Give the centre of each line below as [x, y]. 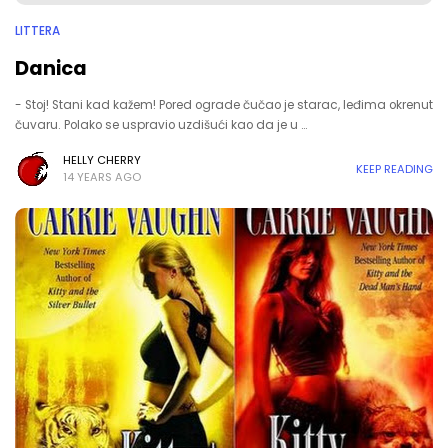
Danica [51, 68]
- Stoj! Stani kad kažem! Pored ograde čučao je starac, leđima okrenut [224, 105]
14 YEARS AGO [102, 177]
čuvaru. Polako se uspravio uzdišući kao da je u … [161, 125]
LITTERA [37, 31]
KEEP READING [394, 168]
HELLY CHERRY [102, 160]
